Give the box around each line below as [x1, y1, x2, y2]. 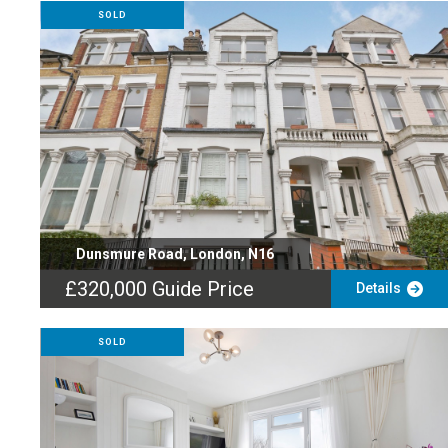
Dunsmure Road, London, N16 [76, 246, 274, 262]
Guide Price [152, 277, 254, 301]
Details [355, 280, 407, 296]
